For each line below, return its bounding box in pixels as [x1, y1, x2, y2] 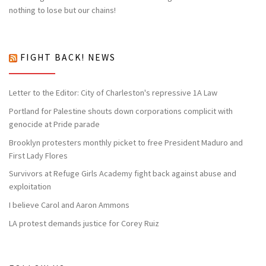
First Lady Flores [9, 150, 68, 161]
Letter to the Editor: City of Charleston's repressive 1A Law [9, 87, 217, 98]
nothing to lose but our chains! [9, 5, 116, 16]
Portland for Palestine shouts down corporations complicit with [9, 105, 233, 116]
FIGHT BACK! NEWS [20, 51, 116, 63]
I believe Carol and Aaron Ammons [9, 199, 129, 211]
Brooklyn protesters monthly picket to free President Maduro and [9, 137, 243, 148]
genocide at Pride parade [9, 118, 100, 129]
